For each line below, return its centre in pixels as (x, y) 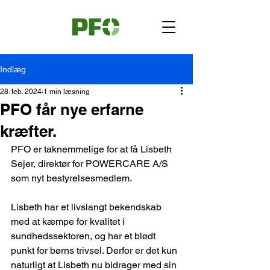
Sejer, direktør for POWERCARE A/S (91, 164)
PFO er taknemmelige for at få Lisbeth (93, 149)
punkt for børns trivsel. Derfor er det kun (95, 250)
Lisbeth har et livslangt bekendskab (87, 207)
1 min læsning (67, 92)
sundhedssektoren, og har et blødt (84, 236)
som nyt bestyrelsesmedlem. (71, 178)
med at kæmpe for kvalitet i (69, 221)
